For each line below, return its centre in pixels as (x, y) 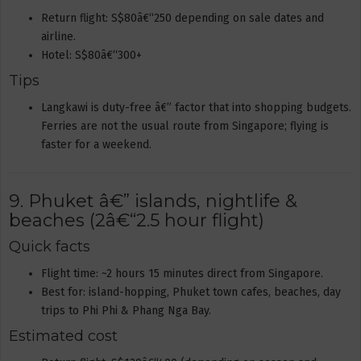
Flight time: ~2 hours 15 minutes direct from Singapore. (182, 273)
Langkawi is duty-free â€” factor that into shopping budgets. (196, 107)
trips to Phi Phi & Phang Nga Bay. (126, 310)
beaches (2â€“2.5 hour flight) (137, 220)
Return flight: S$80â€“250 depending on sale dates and (183, 18)
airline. (58, 36)
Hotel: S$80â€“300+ (91, 55)
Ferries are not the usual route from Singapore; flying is (185, 126)
